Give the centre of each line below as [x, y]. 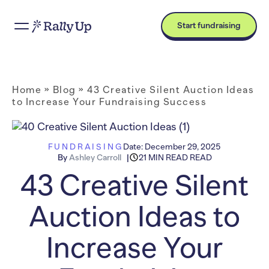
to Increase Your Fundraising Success [109, 102]
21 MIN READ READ [175, 157]
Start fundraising [209, 25]
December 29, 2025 [183, 147]
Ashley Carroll [95, 157]
